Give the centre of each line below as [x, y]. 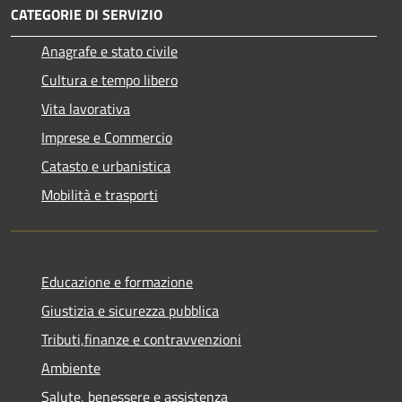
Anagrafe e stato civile [109, 51]
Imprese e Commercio [107, 137]
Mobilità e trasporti [100, 194]
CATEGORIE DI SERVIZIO [87, 14]
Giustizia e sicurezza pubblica [130, 310]
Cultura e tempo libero [109, 79]
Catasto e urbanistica [106, 166]
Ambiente [71, 367]
